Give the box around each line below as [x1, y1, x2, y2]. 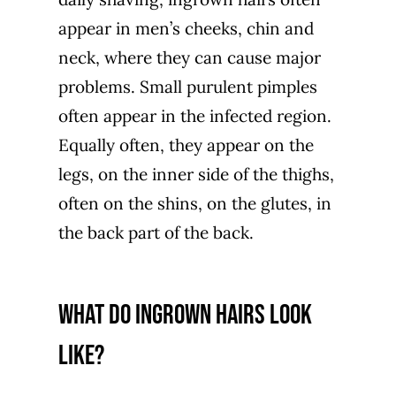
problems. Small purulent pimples [57, 75, 317, 97]
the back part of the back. [57, 221, 254, 243]
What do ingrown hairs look [57, 298, 312, 331]
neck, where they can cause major [57, 46, 321, 68]
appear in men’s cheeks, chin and [57, 17, 314, 39]
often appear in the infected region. [57, 104, 331, 126]
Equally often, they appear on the [57, 133, 314, 156]
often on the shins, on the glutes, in [57, 192, 331, 214]
